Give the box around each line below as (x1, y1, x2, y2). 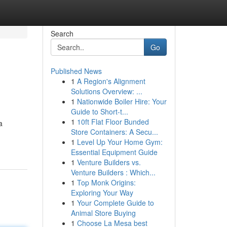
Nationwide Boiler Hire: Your (77, 96, 167, 106)
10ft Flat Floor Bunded (77, 117, 149, 127)
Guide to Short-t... (70, 106, 128, 117)
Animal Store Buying (70, 208, 136, 218)
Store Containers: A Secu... (70, 127, 158, 137)
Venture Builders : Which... (70, 167, 156, 177)
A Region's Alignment (77, 76, 145, 86)
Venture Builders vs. (77, 157, 141, 167)
